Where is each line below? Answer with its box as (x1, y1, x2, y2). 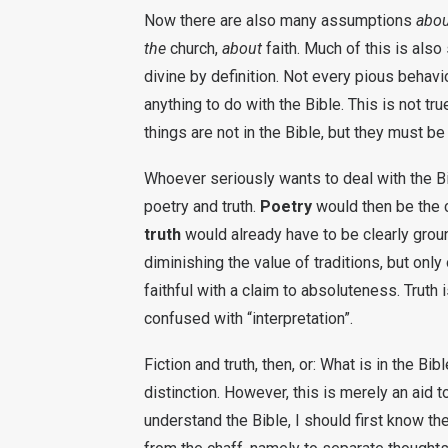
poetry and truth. (144, 197, 260, 216)
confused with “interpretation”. (144, 309, 353, 328)
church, (166, 39, 222, 58)
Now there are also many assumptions (144, 11, 416, 30)
